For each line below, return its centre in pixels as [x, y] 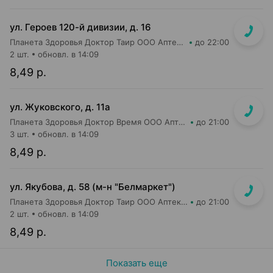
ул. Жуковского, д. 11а [60, 107]
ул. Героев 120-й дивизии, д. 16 [80, 27]
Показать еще [136, 263]
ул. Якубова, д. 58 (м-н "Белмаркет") [93, 187]
